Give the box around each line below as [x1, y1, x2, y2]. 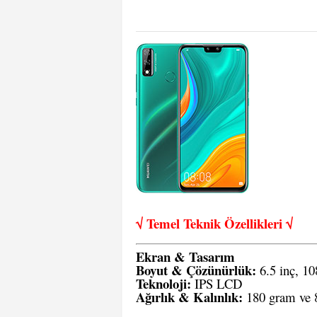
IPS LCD [191, 275, 242, 292]
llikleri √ [246, 214, 293, 233]
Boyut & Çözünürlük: [136, 260, 256, 279]
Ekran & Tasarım [136, 247, 235, 266]
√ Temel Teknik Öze [136, 214, 246, 233]
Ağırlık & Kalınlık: [136, 287, 243, 306]
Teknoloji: [136, 274, 191, 293]
